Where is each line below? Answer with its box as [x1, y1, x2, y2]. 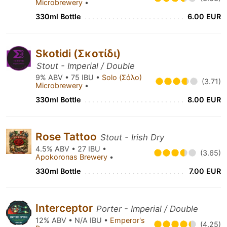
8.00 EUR [187, 95, 221, 104]
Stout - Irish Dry [100, 132, 164, 142]
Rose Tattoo [35, 130, 99, 143]
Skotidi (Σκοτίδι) [35, 47, 121, 60]
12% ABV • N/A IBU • [35, 216, 110, 224]
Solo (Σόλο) [102, 73, 142, 82]
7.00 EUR [189, 167, 221, 175]
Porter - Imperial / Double [96, 204, 198, 214]
